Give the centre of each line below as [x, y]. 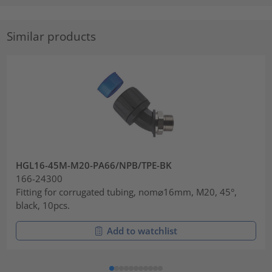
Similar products [52, 36]
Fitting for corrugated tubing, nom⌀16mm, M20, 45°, [127, 192]
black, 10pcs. [43, 205]
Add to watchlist [142, 230]
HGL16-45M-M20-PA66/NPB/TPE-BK [94, 165]
